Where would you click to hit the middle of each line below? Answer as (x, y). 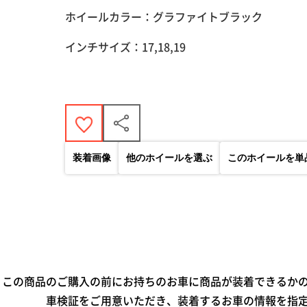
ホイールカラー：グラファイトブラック (163, 16)
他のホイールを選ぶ (169, 158)
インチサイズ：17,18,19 (125, 47)
